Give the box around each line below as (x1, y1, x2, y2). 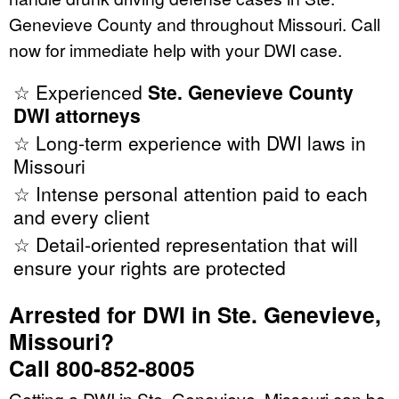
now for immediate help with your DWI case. (9, 37, 342, 61)
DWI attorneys (13, 101, 141, 128)
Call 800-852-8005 (9, 351, 195, 384)
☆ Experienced (13, 77, 148, 105)
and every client (13, 202, 150, 230)
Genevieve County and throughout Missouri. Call (9, 11, 380, 36)
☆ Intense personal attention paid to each (13, 179, 368, 207)
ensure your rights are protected (13, 253, 286, 281)
